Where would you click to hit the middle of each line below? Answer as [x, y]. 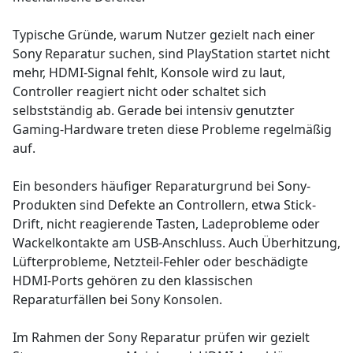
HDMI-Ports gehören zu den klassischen [133, 280]
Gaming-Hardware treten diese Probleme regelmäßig [172, 129]
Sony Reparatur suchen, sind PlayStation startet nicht [171, 53]
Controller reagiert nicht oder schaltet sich [139, 91]
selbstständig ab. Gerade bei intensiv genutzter [154, 110]
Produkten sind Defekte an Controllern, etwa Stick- [164, 204]
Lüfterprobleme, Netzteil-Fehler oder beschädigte [160, 261]
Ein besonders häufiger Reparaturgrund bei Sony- [162, 186]
